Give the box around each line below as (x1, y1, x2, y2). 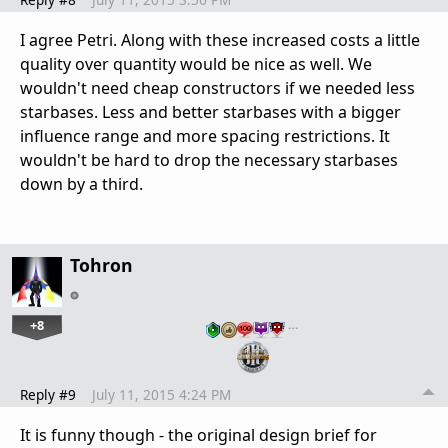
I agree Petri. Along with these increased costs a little (20, 28, 420, 51)
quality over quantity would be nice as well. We (20, 52, 372, 75)
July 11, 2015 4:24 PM (92, 385, 231, 405)
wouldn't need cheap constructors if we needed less (20, 76, 415, 99)
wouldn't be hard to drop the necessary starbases (20, 148, 398, 171)
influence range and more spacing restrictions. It (20, 124, 390, 147)
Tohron (70, 252, 133, 277)
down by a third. (20, 172, 143, 195)
